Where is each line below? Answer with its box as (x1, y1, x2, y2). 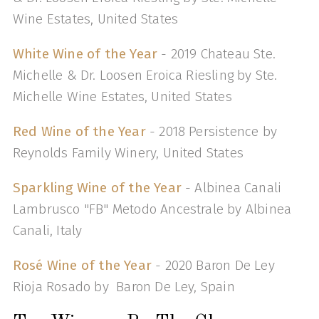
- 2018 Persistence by (149, 123, 277, 140)
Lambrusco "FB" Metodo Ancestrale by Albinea (12, 201, 292, 218)
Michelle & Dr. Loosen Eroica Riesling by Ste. (12, 66, 278, 83)
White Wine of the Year (12, 45, 158, 62)
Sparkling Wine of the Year (12, 179, 182, 197)
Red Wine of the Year (12, 123, 150, 140)
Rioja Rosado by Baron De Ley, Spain (12, 278, 235, 296)
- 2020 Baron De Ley (155, 257, 275, 274)
